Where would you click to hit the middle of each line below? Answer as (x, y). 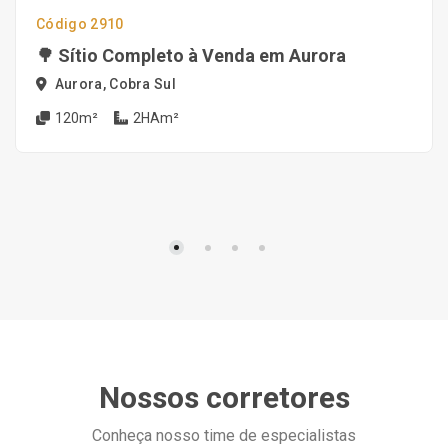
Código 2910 (80, 24)
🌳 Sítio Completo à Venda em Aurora (191, 55)
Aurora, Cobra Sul (114, 84)
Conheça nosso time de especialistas (224, 435)
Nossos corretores (224, 397)
